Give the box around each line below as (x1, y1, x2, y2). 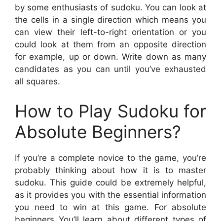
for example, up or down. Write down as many (15, 52, 206, 62)
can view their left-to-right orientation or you (15, 27, 206, 37)
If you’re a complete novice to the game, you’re (15, 152, 206, 163)
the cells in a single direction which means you (15, 15, 206, 25)
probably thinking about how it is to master (15, 165, 206, 175)
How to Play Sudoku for (15, 100, 206, 121)
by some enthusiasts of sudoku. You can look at (15, 2, 206, 12)
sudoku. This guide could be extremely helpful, (15, 177, 206, 187)
